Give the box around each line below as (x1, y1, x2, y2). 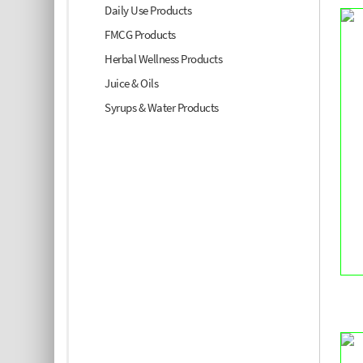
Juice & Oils (105, 75, 159, 92)
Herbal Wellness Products (105, 51, 223, 67)
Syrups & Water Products (105, 100, 219, 116)
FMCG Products (105, 27, 176, 43)
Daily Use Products (105, 2, 192, 19)
